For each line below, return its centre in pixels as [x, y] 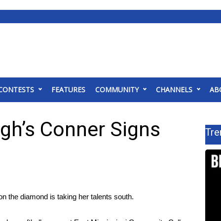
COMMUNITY [117, 90]
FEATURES [68, 90]
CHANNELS [174, 90]
